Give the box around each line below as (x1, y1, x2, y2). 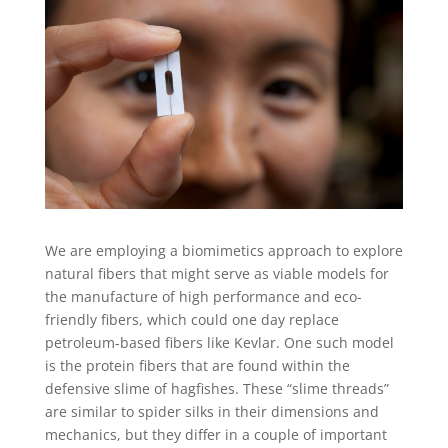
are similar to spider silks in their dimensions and (44, 402, 379, 422)
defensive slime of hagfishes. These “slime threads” (44, 379, 389, 399)
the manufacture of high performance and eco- (44, 287, 362, 307)
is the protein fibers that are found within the (44, 356, 350, 376)
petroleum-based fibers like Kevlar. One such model (44, 333, 394, 353)
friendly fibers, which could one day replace (44, 310, 339, 330)
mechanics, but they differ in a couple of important (44, 425, 387, 445)
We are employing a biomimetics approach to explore (44, 241, 403, 261)
